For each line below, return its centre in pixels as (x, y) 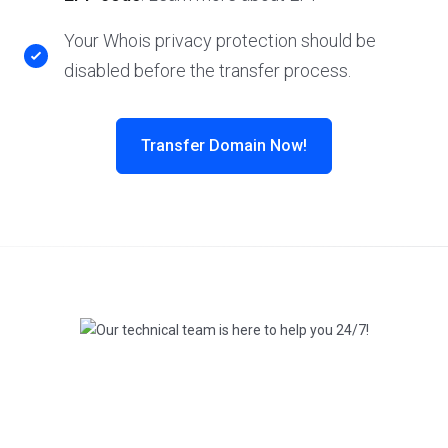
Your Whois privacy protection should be (220, 40)
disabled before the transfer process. (207, 70)
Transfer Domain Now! (224, 145)
